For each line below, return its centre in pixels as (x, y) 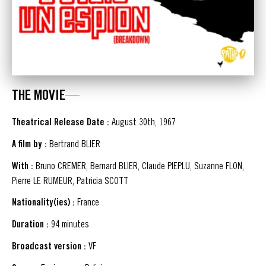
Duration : (30, 224)
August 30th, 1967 (144, 122)
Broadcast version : (49, 246)
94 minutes (69, 224)
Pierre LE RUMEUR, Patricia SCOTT (70, 181)
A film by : (29, 144)
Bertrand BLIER (74, 144)
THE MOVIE (39, 95)
